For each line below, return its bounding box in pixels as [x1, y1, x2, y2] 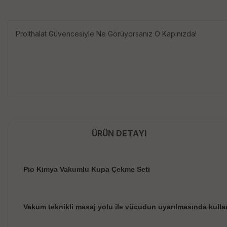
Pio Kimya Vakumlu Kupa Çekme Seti [23, 165, 150, 173]
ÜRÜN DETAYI [92, 128, 146, 138]
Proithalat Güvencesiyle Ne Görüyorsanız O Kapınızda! [16, 29, 197, 38]
